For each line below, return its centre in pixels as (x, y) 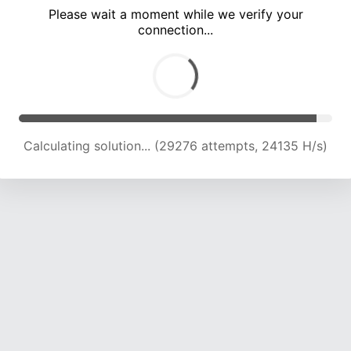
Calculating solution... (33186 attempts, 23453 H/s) (175, 146)
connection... (175, 30)
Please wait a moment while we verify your (175, 14)
